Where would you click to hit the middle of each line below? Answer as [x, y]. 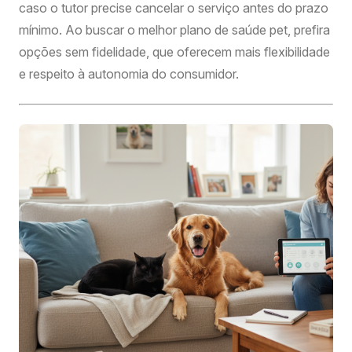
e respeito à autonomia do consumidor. [129, 74]
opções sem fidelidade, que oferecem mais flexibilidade [174, 52]
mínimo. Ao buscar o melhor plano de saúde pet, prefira [174, 30]
